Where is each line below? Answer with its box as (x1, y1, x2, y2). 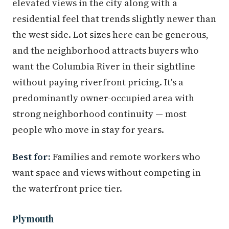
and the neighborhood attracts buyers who (12, 44, 199, 57)
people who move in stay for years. (12, 123, 164, 136)
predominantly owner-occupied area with (12, 91, 194, 105)
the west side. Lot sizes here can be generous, (12, 28, 209, 41)
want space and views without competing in (12, 166, 201, 179)
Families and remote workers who (51, 150, 200, 164)
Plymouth (12, 213, 54, 225)
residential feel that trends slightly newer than (12, 12, 216, 26)
